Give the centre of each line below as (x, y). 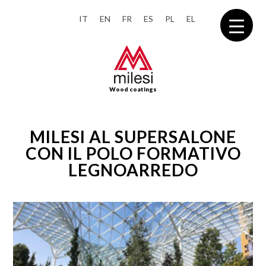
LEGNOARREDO (133, 170)
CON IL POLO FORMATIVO (133, 153)
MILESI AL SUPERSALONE (133, 137)
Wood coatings (133, 89)
